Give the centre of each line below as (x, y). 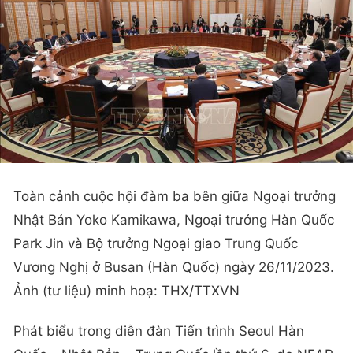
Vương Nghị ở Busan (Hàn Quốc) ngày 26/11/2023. (174, 267)
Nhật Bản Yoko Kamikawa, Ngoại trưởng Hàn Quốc (174, 219)
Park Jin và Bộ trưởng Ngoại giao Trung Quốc (156, 243)
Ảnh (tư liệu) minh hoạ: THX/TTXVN (126, 290)
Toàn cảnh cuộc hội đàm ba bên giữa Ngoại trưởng (175, 196)
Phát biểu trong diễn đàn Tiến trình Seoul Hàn (159, 331)
